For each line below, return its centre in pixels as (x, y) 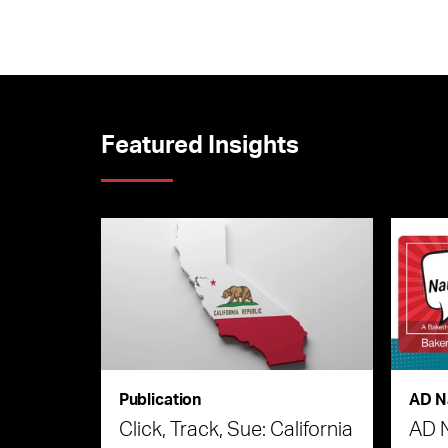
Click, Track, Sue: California (235, 429)
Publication (160, 400)
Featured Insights (199, 146)
